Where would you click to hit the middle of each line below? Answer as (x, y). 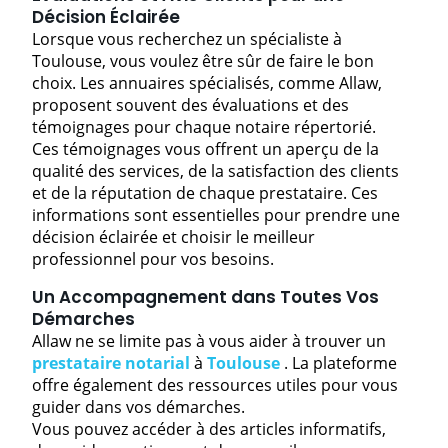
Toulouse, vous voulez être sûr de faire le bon (203, 60)
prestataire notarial (111, 362)
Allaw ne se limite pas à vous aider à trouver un (209, 340)
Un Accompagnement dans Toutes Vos (205, 296)
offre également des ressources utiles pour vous (215, 384)
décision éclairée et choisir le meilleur (173, 236)
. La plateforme (338, 362)
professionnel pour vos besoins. (153, 258)
